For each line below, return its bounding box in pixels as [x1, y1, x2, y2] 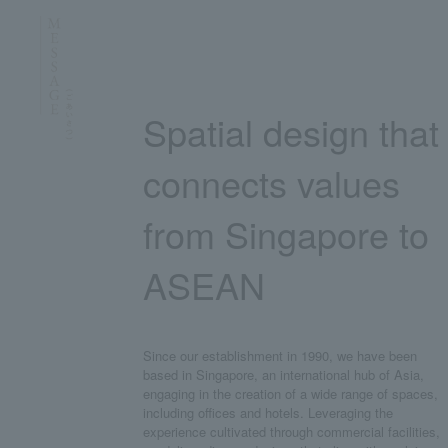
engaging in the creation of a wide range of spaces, [143, 384, 438, 403]
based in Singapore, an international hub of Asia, [143, 365, 424, 384]
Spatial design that [143, 106, 439, 157]
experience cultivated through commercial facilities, [143, 422, 440, 441]
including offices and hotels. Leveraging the [143, 403, 393, 422]
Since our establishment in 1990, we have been [143, 346, 417, 365]
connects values [143, 157, 400, 208]
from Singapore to [143, 208, 429, 259]
